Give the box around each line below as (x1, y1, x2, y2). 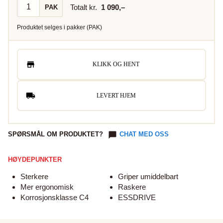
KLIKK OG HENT (93, 61, 140, 68)
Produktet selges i (17, 24, 67, 31)
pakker (67, 24, 85, 31)
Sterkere (20, 172, 48, 181)
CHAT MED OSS (119, 130, 169, 138)
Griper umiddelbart (117, 172, 178, 181)
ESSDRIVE (117, 193, 156, 202)
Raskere (117, 183, 146, 192)
